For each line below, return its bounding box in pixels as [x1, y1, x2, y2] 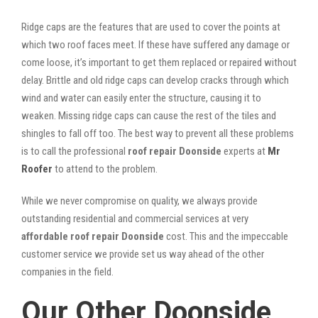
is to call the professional [21, 144, 128, 158]
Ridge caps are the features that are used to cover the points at [21, 20, 280, 33]
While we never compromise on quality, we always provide [21, 194, 258, 207]
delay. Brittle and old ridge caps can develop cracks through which [21, 73, 289, 87]
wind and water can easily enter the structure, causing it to [21, 91, 261, 104]
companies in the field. [21, 265, 114, 278]
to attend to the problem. [53, 162, 158, 175]
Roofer [21, 162, 53, 175]
